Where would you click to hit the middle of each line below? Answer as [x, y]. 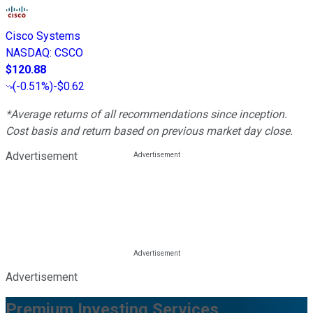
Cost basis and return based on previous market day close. [149, 131]
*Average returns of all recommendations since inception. [146, 115]
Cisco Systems [43, 36]
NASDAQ [28, 53]
